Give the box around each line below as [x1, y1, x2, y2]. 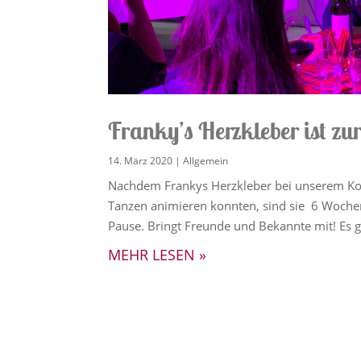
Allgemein [183, 153, 229, 168]
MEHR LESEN [108, 244, 196, 264]
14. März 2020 [108, 153, 173, 168]
